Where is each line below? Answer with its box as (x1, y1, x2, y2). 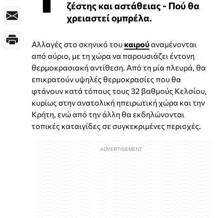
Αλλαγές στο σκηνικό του (32, 39, 124, 49)
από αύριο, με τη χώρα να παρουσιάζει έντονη (32, 51, 195, 60)
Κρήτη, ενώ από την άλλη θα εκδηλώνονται (32, 109, 184, 119)
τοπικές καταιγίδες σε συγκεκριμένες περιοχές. (32, 121, 201, 130)
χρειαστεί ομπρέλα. (67, 11, 152, 23)
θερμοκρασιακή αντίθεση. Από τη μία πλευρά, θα (32, 62, 206, 72)
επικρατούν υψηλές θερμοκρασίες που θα (32, 74, 181, 84)
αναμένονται (149, 39, 197, 49)
